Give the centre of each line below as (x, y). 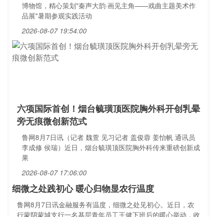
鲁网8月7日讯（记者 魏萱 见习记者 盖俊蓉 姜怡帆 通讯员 (108, 137)
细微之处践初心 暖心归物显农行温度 (83, 188)
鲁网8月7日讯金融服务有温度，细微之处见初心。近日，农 (106, 204)
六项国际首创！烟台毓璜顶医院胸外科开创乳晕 (108, 108)
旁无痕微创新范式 (52, 121)
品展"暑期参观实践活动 (57, 15)
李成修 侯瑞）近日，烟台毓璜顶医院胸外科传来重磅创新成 (111, 147)
